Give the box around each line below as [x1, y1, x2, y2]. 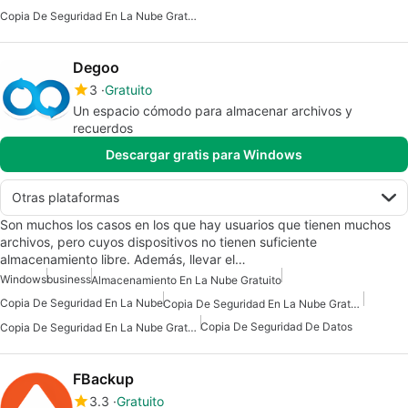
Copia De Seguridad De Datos [200, 320, 352, 334]
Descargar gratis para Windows [106, 146, 302, 162]
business [46, 271, 91, 286]
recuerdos [73, 119, 133, 136]
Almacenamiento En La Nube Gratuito [91, 272, 281, 287]
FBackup [73, 370, 134, 389]
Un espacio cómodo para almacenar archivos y [73, 102, 352, 118]
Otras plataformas [12, 189, 119, 205]
